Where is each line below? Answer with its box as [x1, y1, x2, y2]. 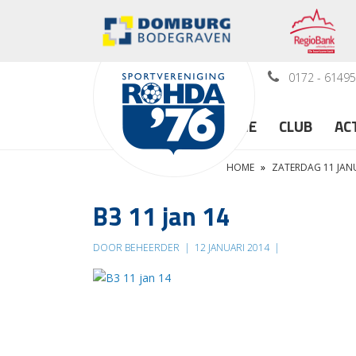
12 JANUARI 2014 [192, 240, 272, 254]
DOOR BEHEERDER [93, 240, 182, 254]
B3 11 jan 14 [93, 196, 230, 235]
